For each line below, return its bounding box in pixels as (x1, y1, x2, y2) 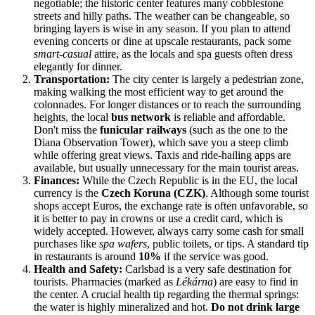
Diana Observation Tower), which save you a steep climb (34, 136, 288, 149)
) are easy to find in (213, 276, 298, 288)
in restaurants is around (34, 250, 139, 263)
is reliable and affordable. (171, 111, 285, 124)
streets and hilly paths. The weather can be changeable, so (34, 10, 290, 22)
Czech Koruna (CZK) (101, 187, 205, 200)
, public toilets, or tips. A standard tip (147, 238, 309, 250)
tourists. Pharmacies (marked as (34, 276, 176, 288)
